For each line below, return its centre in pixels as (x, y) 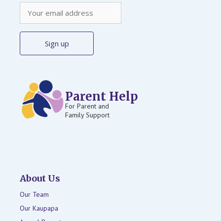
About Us (40, 179)
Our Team (34, 195)
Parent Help (102, 96)
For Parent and (87, 106)
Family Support (87, 115)
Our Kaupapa (39, 208)
